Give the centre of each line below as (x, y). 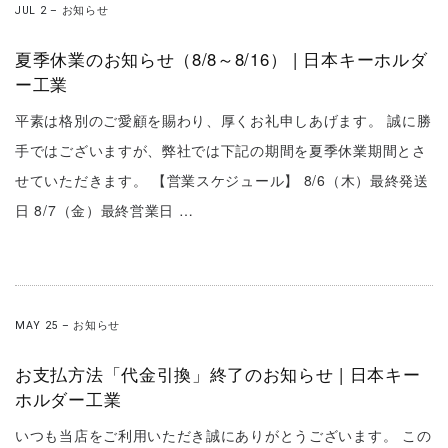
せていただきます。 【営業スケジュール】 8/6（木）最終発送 (222, 180)
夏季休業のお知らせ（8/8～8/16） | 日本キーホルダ (221, 59)
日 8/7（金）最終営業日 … (104, 210)
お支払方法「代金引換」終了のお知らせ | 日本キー (218, 373)
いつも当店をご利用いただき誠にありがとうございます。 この (223, 434)
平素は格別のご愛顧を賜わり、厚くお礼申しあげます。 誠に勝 (223, 120)
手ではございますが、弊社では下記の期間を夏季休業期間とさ (221, 150)
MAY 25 (37, 325)
